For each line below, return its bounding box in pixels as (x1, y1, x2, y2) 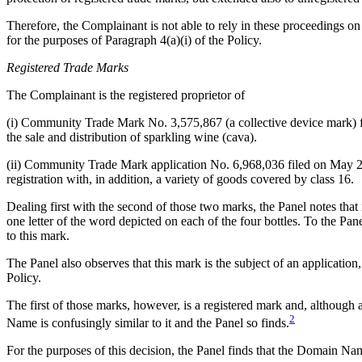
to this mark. (6, 228, 69, 242)
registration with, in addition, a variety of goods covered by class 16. (6, 171, 354, 186)
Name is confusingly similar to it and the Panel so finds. (6, 315, 289, 330)
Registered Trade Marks (6, 60, 128, 74)
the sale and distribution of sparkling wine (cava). (6, 129, 257, 144)
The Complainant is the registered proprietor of (6, 87, 245, 102)
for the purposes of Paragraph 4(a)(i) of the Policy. (6, 32, 262, 47)
